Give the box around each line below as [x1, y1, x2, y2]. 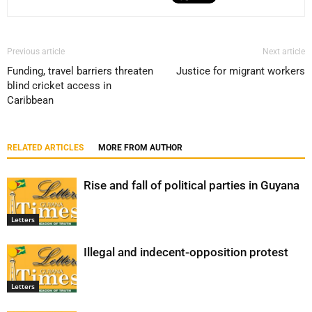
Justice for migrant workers [176, 65, 305, 77]
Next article [263, 47, 305, 56]
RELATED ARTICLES [7, 143, 84, 153]
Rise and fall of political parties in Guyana [84, 178, 299, 192]
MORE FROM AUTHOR [98, 143, 182, 153]
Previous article [7, 47, 65, 56]
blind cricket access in [7, 79, 111, 92]
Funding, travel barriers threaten [7, 65, 153, 77]
